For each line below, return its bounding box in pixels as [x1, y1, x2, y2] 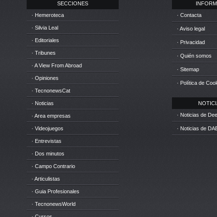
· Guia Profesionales [31, 188, 79, 194]
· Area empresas [31, 113, 71, 119]
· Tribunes [31, 50, 56, 56]
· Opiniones [31, 75, 59, 81]
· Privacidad [177, 39, 205, 45]
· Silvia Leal [31, 25, 58, 31]
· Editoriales [31, 37, 59, 43]
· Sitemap [177, 66, 199, 72]
